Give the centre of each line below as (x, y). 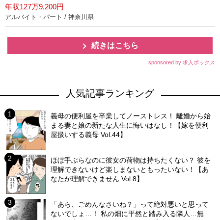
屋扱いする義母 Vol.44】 (89, 135)
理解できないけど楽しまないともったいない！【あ (130, 169)
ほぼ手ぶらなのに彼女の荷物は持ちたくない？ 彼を (131, 160)
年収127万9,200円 (34, 7)
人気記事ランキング (110, 93)
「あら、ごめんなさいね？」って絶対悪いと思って (130, 204)
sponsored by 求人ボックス (182, 62)
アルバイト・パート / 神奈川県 (49, 17)
